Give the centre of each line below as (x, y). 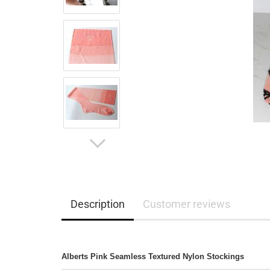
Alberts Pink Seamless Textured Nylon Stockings (153, 256)
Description (98, 204)
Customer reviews (187, 204)
